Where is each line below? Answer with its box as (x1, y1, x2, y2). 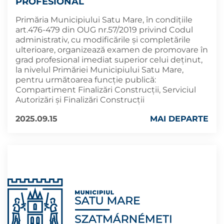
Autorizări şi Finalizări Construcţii (15, 95, 144, 104)
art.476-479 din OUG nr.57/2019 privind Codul (15, 25, 193, 34)
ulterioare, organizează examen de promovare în (15, 45, 208, 54)
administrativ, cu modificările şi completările (15, 35, 190, 44)
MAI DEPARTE (150, 114, 208, 123)
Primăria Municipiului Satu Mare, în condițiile (15, 15, 192, 24)
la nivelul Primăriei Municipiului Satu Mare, (15, 65, 183, 74)
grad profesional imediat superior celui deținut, (15, 55, 202, 64)
